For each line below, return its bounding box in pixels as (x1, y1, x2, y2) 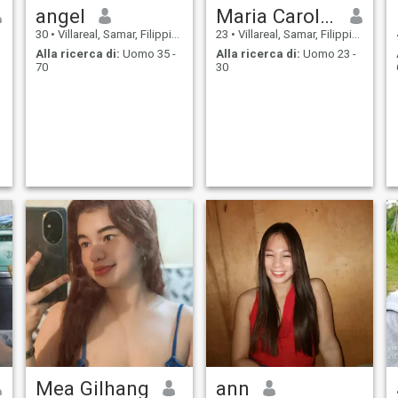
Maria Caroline (319, 4, 334, 28)
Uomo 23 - (299, 47, 356, 61)
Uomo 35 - (119, 47, 176, 61)
